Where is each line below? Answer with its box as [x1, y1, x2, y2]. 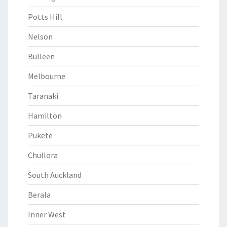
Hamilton [28, 110, 62, 121]
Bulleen [28, 51, 55, 61]
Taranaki [28, 91, 58, 101]
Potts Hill [28, 12, 62, 22]
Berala [28, 190, 51, 200]
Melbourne [28, 71, 65, 81]
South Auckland [28, 170, 82, 180]
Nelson [28, 31, 53, 42]
